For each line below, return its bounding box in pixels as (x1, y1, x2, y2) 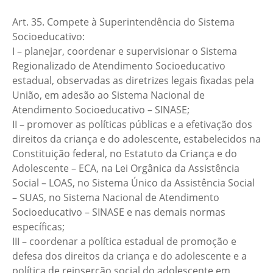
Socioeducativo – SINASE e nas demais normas (12, 205, 225, 219)
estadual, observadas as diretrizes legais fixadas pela (12, 74, 254, 87)
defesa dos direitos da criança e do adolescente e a (12, 249, 247, 263)
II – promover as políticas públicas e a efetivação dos (12, 118, 252, 131)
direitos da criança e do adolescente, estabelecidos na (12, 132, 261, 146)
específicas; (12, 220, 65, 233)
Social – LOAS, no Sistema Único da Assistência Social (12, 176, 255, 190)
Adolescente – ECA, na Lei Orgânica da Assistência (12, 161, 239, 175)
